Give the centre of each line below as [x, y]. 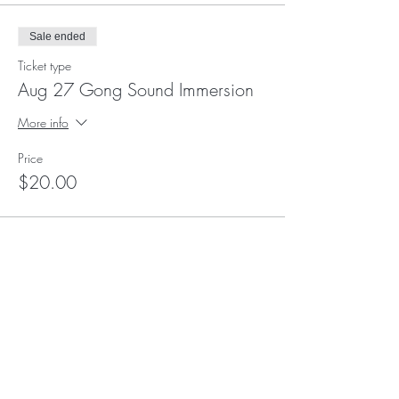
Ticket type [45, 65]
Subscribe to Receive [145, 354]
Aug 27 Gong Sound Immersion [136, 90]
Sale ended [57, 37]
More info [43, 122]
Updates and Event [145, 383]
